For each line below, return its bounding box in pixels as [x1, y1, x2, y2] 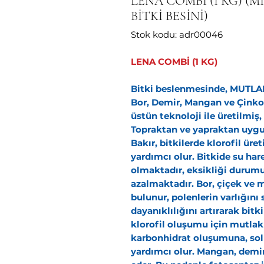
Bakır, [131, 137, 157, 148]
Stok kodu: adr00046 [131, 29, 223, 40]
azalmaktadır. [131, 178, 196, 189]
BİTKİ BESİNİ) [131, 8, 208, 24]
